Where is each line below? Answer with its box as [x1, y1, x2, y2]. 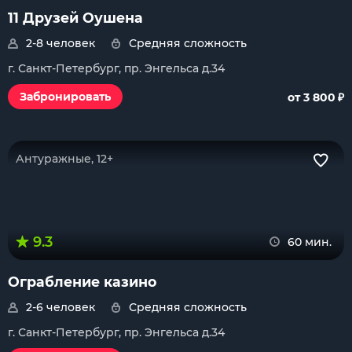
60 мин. [288, 235, 332, 249]
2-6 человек [26, 300, 95, 314]
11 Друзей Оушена [8, 9, 143, 26]
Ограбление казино [8, 273, 156, 290]
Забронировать [20, 90, 111, 104]
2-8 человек [26, 36, 95, 50]
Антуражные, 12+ [16, 152, 113, 166]
